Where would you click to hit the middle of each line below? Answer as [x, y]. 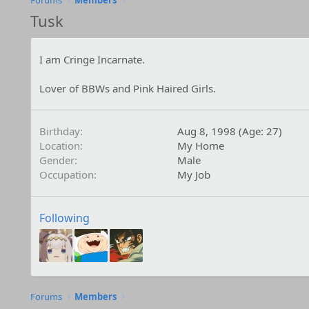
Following [64, 218]
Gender [57, 160]
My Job [193, 175]
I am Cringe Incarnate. [92, 59]
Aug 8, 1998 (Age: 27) [229, 131]
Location [59, 146]
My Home [200, 146]
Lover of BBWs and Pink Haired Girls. [127, 88]
